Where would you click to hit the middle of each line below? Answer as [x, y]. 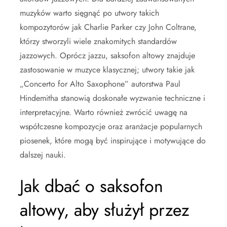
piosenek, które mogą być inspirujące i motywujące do [113, 141]
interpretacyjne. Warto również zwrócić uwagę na [104, 112]
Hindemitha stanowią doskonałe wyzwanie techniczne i [112, 98]
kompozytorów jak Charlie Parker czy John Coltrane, [108, 27]
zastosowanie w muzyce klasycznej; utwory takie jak [107, 70]
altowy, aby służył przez [105, 210]
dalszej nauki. [43, 155]
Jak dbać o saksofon [91, 186]
